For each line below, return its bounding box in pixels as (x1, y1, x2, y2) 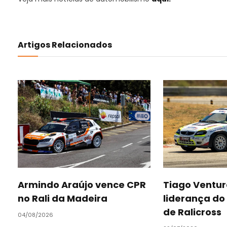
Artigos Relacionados (18, 39, 112, 51)
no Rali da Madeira (18, 192, 107, 205)
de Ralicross (163, 206, 222, 219)
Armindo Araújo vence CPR (18, 178, 146, 192)
